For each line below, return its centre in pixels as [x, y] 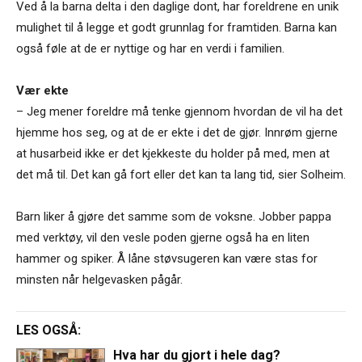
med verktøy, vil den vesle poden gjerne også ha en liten [163, 237]
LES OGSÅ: [48, 330]
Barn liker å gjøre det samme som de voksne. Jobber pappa [174, 216]
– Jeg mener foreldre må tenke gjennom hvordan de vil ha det [179, 111]
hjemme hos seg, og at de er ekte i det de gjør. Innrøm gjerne [177, 132]
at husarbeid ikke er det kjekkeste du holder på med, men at [173, 153]
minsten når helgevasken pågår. [99, 279]
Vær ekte [42, 90]
